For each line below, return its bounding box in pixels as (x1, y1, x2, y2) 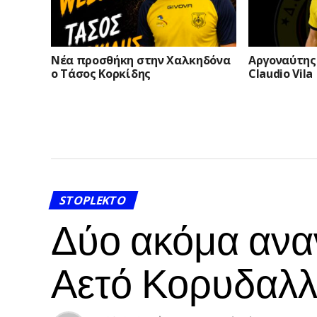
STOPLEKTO (58, 192, 129, 208)
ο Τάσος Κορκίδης (51, 66, 151, 82)
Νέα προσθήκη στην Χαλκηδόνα (51, 52, 231, 69)
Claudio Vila (248, 66, 313, 82)
